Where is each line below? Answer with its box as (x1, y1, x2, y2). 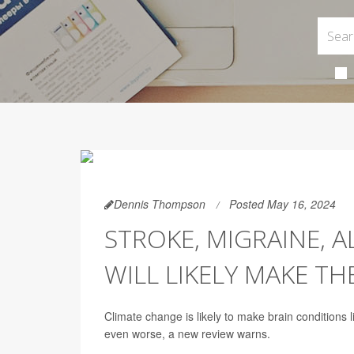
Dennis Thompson (114, 196, 205, 212)
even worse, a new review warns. (104, 326, 270, 341)
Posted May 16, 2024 (229, 196, 336, 212)
